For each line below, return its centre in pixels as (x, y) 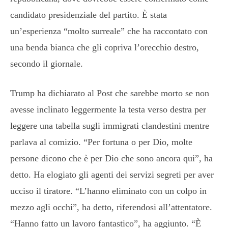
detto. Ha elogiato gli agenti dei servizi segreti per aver (112, 174)
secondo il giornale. (47, 63)
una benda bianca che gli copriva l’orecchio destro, (105, 47)
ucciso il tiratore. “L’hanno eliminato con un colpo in (108, 191)
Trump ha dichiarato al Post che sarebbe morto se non (110, 93)
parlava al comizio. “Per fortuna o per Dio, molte (101, 142)
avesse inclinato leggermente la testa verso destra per (108, 109)
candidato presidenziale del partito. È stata (89, 15)
